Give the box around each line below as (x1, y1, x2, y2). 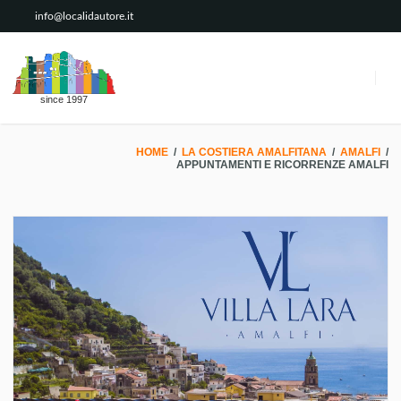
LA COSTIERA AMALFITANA (182, 145, 328, 158)
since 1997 (40, 94, 88, 105)
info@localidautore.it (35, 11, 134, 21)
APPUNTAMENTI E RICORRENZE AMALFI (176, 158, 388, 172)
